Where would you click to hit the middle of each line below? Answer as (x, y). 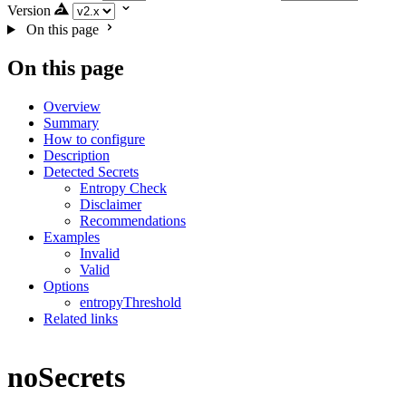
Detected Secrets (91, 171)
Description (77, 155)
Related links (81, 318)
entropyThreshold (130, 302)
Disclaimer (111, 204)
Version (29, 10)
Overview (72, 106)
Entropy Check (123, 188)
